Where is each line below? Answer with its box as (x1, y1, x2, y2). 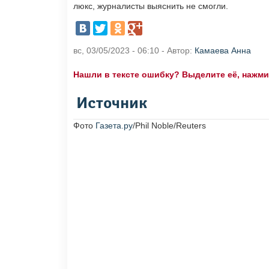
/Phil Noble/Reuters (133, 121, 206, 131)
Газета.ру (95, 121, 133, 131)
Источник (76, 97, 147, 112)
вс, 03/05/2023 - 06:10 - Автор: (73, 46, 195, 56)
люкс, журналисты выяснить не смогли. (73, 1, 228, 11)
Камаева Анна (195, 46, 251, 56)
